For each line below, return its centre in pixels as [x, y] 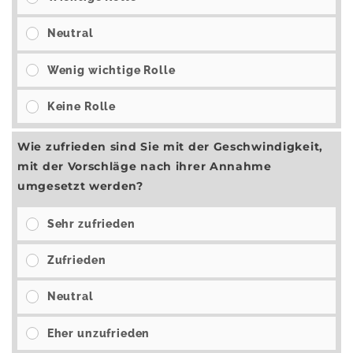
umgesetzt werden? [80, 186]
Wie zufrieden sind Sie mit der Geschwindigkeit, [170, 147]
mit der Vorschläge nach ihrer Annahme [145, 167]
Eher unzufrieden [98, 333]
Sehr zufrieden [91, 223]
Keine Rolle [82, 106]
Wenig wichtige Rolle [111, 70]
